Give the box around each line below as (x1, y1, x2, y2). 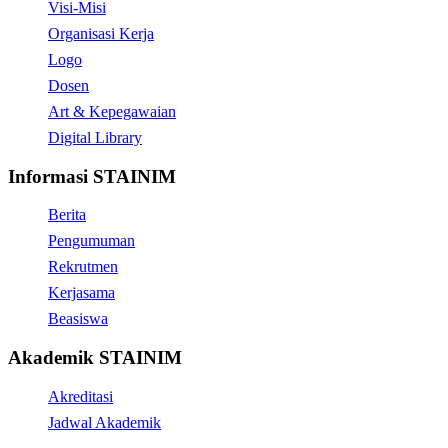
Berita (48, 206, 86, 224)
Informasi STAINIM (8, 165, 176, 187)
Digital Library (48, 128, 142, 146)
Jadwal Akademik (48, 413, 161, 431)
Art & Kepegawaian (48, 102, 176, 120)
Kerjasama (48, 284, 115, 302)
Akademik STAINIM (8, 347, 182, 369)
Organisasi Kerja (48, 24, 154, 42)
